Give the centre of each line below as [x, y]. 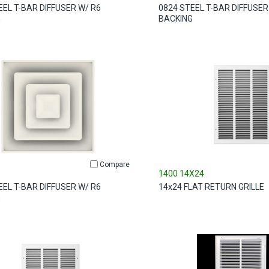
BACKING [175, 19]
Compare [114, 164]
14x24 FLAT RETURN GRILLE [211, 187]
